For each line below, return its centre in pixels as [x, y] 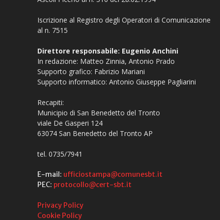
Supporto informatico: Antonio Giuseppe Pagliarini [117, 82]
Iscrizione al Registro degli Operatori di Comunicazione [124, 20]
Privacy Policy [60, 206]
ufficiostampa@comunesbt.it [113, 175]
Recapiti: [51, 103]
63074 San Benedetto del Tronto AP [95, 134]
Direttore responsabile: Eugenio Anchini [108, 51]
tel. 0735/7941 [60, 154]
